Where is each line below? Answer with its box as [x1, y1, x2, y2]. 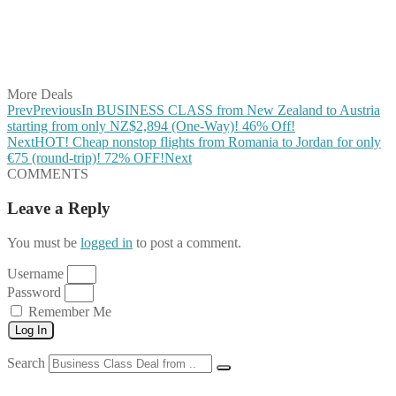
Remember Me [25, 303, 111, 319]
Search [7, 354, 45, 370]
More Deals [7, 87, 72, 103]
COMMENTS [7, 166, 88, 182]
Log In [15, 323, 47, 337]
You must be [7, 234, 80, 250]
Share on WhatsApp [42, 9, 156, 25]
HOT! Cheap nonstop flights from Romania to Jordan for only [34, 134, 381, 150]
